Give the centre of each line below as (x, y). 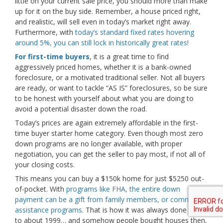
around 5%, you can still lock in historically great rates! (102, 43)
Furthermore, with (45, 32)
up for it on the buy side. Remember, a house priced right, (108, 11)
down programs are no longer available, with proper (99, 144)
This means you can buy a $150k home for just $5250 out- (110, 178)
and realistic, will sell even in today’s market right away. (103, 22)
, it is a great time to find (129, 56)
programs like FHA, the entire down (123, 189)
